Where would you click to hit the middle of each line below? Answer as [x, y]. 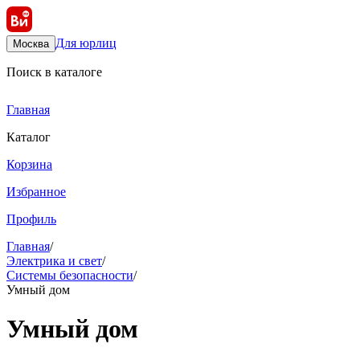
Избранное [36, 192]
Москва [31, 44]
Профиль [31, 219]
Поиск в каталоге [54, 72]
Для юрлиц [86, 43]
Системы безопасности [70, 275]
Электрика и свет [54, 261]
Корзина [29, 164]
